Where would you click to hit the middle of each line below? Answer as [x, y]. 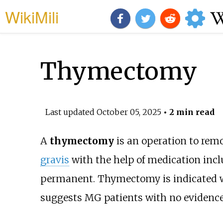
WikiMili [32, 16]
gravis [55, 160]
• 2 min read [188, 112]
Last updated [71, 112]
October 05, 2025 [129, 112]
